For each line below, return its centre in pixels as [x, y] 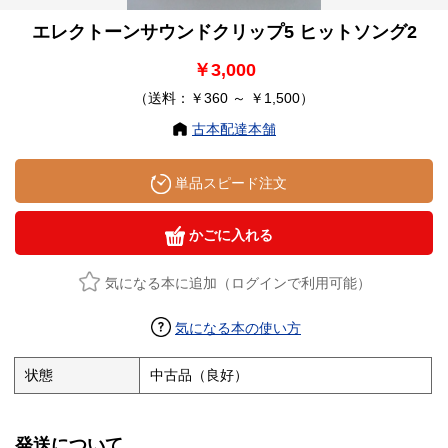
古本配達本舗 [234, 129]
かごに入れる [229, 235]
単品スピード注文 [229, 183]
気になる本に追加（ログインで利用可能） [237, 283]
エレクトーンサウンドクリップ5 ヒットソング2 [224, 32]
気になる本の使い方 [238, 328]
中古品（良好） [199, 375]
